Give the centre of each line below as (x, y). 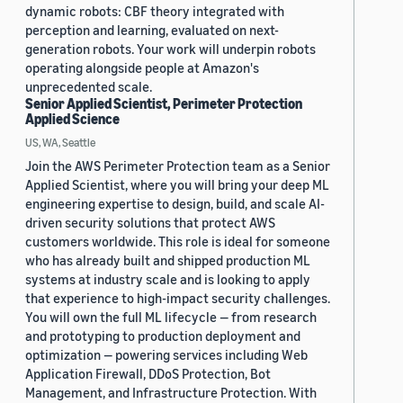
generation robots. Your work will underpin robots (170, 49)
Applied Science (72, 119)
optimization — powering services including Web (166, 355)
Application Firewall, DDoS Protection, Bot (148, 374)
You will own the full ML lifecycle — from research (171, 317)
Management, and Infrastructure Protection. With (171, 393)
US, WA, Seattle (60, 143)
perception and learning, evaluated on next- (152, 30)
